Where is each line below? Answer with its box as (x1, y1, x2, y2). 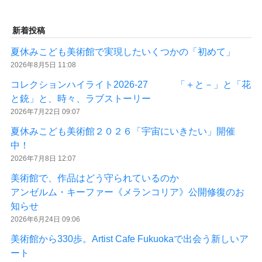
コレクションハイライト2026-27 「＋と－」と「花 (11, 80, 251, 90)
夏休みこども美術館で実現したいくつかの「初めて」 (11, 47, 244, 57)
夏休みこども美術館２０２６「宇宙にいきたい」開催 (11, 126, 235, 137)
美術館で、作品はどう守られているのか (11, 173, 179, 184)
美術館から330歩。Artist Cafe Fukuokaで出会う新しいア (11, 234, 249, 244)
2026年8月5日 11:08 (11, 61, 76, 70)
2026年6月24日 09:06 (11, 215, 80, 224)
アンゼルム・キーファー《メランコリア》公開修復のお (11, 187, 244, 198)
